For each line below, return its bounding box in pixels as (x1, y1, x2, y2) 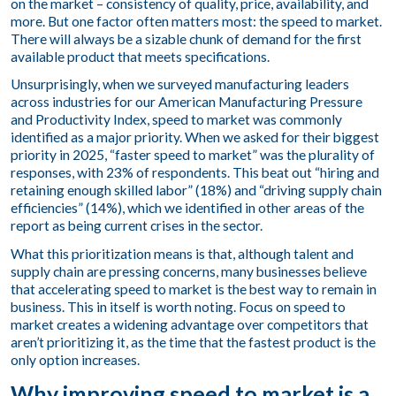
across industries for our (10, 94, 158, 110)
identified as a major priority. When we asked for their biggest (10, 129, 379, 146)
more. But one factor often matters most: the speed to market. (10, 12, 382, 29)
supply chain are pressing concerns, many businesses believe (10, 263, 367, 280)
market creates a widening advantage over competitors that (10, 316, 369, 333)
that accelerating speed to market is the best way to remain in (10, 281, 377, 298)
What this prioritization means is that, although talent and (10, 246, 354, 263)
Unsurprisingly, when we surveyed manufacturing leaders (10, 76, 349, 93)
